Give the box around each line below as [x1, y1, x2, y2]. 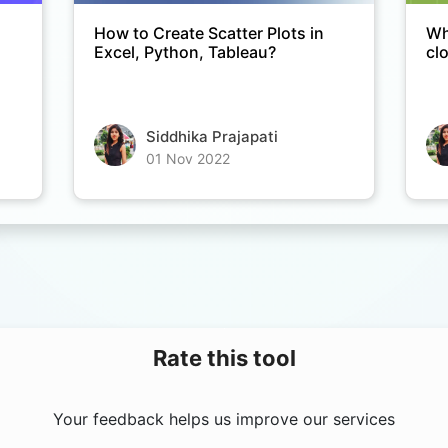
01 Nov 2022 [145, 150, 230, 168]
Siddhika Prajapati [145, 127, 278, 147]
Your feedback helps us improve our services [53, 409, 395, 430]
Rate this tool [152, 345, 296, 372]
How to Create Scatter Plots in [93, 23, 324, 44]
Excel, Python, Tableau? [93, 42, 276, 63]
